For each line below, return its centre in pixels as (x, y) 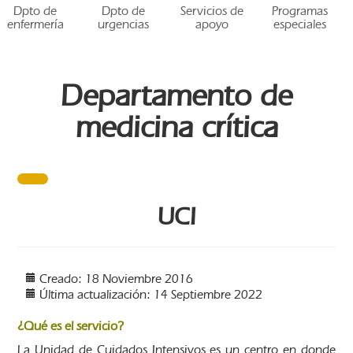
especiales (300, 24)
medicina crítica (176, 127)
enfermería (35, 24)
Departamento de (176, 95)
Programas (300, 11)
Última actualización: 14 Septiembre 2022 (151, 294)
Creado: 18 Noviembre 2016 (117, 278)
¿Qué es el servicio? (71, 325)
